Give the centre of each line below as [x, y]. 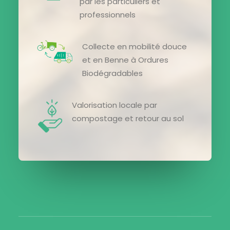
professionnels [108, 15]
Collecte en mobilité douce [135, 46]
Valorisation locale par [114, 105]
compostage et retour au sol [128, 118]
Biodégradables [112, 73]
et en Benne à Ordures [125, 60]
